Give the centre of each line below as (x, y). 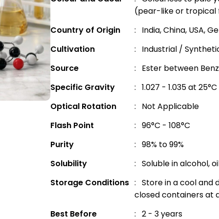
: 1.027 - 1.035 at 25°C (176, 87)
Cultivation (73, 49)
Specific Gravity (83, 87)
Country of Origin (86, 30)
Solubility (69, 164)
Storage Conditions (90, 183)
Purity (62, 144)
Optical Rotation (84, 106)
